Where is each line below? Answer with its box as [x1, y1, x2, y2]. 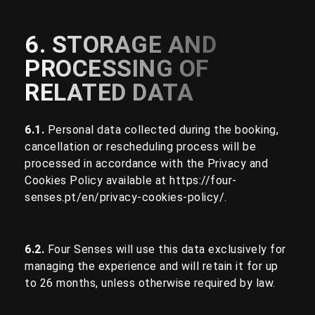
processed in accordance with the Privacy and [25, 156, 268, 170]
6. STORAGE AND [25, 30, 217, 58]
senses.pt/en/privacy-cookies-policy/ [25, 190, 224, 204]
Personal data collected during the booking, [47, 122, 278, 136]
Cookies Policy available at [25, 173, 169, 187]
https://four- [169, 173, 237, 187]
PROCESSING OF [25, 53, 210, 82]
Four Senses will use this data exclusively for [47, 242, 286, 256]
